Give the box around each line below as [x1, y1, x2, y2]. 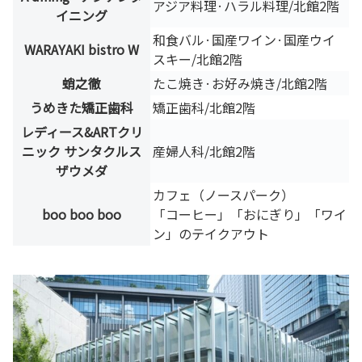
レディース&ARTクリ [20, 121, 143, 141]
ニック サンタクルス [22, 141, 141, 161]
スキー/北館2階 [153, 48, 242, 69]
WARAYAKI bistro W [24, 39, 139, 59]
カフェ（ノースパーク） [153, 184, 294, 204]
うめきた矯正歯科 [30, 97, 133, 117]
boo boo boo [42, 204, 121, 224]
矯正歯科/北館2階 [153, 97, 255, 117]
